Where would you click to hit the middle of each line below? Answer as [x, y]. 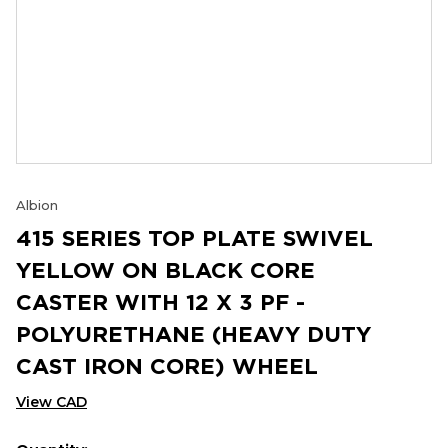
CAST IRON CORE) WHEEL [167, 365]
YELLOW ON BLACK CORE [165, 269]
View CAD [51, 402]
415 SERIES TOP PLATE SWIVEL [194, 237]
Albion [37, 205]
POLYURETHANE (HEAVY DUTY [193, 333]
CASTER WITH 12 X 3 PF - [160, 301]
